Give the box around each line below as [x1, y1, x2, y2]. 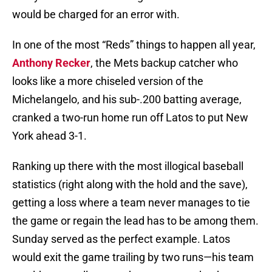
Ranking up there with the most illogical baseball [12, 160, 243, 173]
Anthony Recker [12, 56, 90, 70]
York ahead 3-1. [12, 129, 87, 143]
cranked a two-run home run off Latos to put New [12, 111, 248, 124]
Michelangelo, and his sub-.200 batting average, [12, 93, 242, 106]
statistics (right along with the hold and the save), [12, 178, 248, 191]
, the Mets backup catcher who [90, 56, 238, 70]
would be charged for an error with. [12, 8, 180, 21]
